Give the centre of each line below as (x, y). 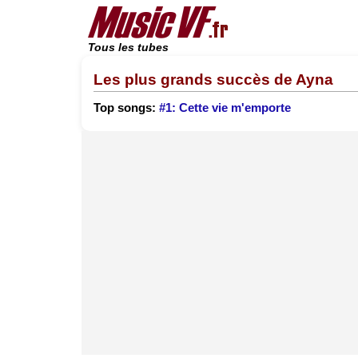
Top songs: (126, 108)
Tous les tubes (128, 48)
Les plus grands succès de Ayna (213, 79)
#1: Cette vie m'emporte (225, 108)
